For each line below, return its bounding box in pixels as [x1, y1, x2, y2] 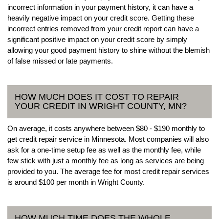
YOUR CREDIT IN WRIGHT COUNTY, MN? [15, 101, 187, 111]
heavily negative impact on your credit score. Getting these [7, 13, 194, 22]
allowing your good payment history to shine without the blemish [7, 45, 210, 54]
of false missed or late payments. [7, 56, 113, 65]
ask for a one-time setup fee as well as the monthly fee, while [7, 145, 201, 154]
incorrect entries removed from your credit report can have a [7, 24, 199, 33]
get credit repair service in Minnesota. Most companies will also [7, 134, 209, 143]
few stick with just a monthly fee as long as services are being [7, 156, 204, 165]
